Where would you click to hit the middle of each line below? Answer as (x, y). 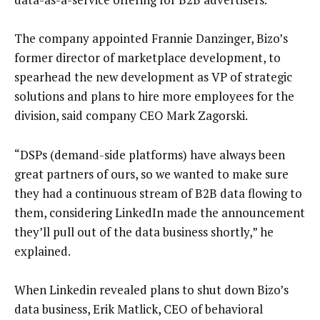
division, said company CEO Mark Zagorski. (131, 116)
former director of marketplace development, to (147, 58)
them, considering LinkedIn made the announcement (160, 212)
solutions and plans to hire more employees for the (154, 96)
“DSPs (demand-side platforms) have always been (150, 154)
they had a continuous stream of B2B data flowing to (158, 193)
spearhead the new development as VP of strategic (153, 77)
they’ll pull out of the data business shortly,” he (144, 231)
